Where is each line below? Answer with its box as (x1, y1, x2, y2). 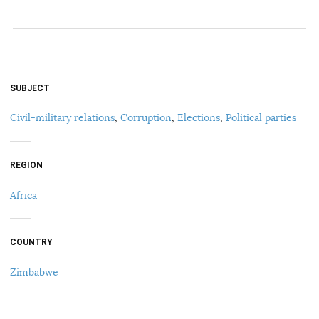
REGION (10, 159, 43, 170)
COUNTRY (10, 237, 52, 248)
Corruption (120, 111, 172, 125)
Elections (177, 111, 220, 125)
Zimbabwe (10, 265, 58, 278)
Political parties (226, 111, 296, 125)
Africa (10, 188, 37, 202)
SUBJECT (10, 83, 50, 93)
